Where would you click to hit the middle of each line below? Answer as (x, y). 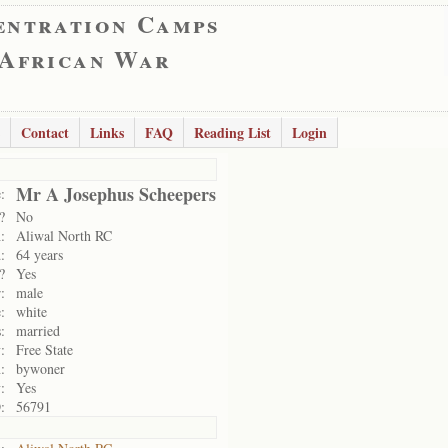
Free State (44, 349)
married (38, 330)
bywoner (40, 368)
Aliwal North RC (64, 235)
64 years (39, 254)
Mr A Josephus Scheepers (116, 194)
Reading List (232, 132)
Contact (45, 132)
